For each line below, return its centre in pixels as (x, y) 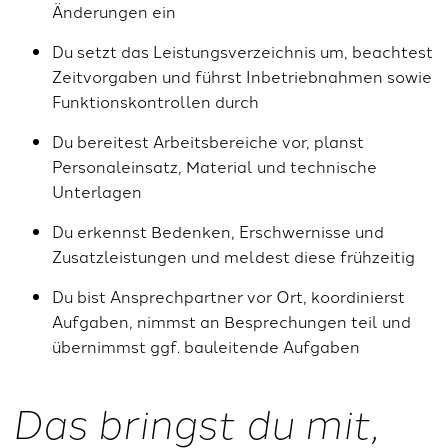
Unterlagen (97, 190)
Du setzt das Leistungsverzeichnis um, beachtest (242, 50)
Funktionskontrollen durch (155, 100)
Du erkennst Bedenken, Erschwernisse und (218, 230)
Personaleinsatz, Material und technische (214, 165)
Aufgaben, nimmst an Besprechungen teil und (231, 320)
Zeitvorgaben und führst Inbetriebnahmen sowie (242, 75)
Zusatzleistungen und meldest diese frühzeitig (233, 255)
